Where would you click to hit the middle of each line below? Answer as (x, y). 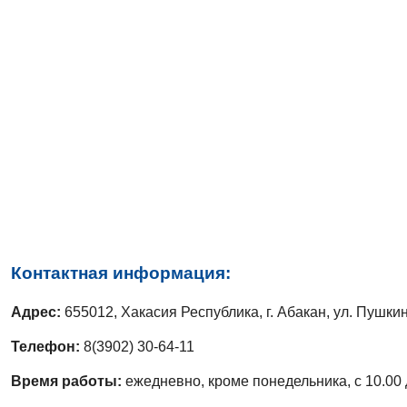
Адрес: (36, 312)
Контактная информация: (121, 273)
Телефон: (47, 346)
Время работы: (66, 381)
